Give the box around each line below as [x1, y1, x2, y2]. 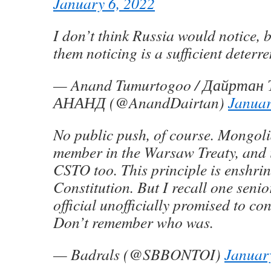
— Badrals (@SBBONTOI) [53, 244, 224, 264]
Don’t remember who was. [53, 212, 214, 232]
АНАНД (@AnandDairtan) [53, 92, 228, 113]
